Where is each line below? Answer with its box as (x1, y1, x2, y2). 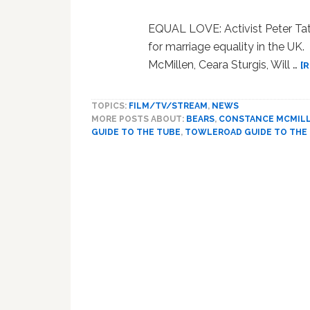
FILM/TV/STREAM (129, 100, 208, 111)
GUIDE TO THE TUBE (91, 127, 181, 137)
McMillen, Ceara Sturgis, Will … (148, 57, 301, 71)
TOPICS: (91, 100, 129, 111)
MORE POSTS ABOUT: (91, 113, 186, 124)
